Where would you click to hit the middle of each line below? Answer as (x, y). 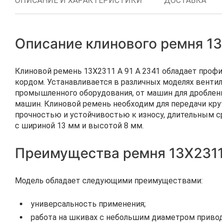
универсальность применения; (88, 204)
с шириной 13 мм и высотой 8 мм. (79, 126)
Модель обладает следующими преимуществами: (109, 181)
